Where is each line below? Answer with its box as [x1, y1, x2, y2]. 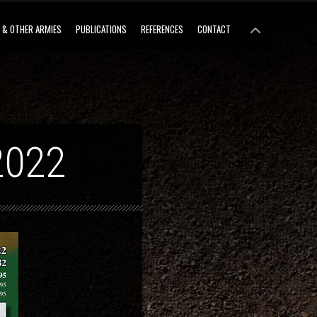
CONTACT [197, 22, 231, 36]
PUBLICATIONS [75, 22, 127, 36]
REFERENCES [140, 22, 183, 36]
